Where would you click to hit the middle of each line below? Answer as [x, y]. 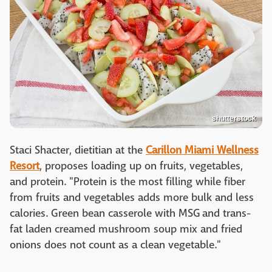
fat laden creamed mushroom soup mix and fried [126, 229]
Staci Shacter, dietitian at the [78, 151]
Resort [25, 166]
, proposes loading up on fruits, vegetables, [141, 166]
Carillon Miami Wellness [202, 151]
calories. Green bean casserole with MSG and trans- [130, 214]
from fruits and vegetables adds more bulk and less [132, 198]
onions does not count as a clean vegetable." [115, 245]
